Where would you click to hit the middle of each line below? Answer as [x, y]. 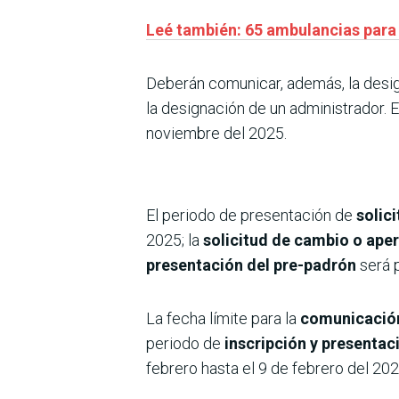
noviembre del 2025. [216, 134]
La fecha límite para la [223, 319]
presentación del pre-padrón [253, 265]
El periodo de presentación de [251, 216]
